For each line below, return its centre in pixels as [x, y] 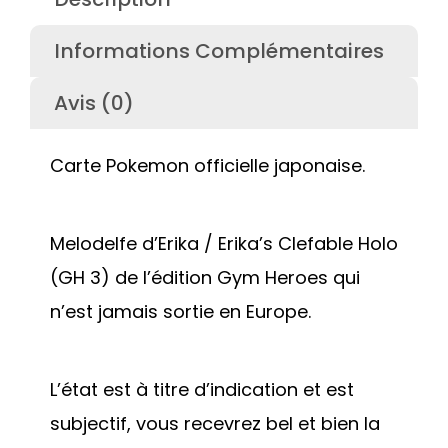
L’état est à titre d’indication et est [202, 389]
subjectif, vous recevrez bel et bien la [215, 423]
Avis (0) [94, 103]
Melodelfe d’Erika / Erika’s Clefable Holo [224, 244]
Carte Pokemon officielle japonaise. [207, 166]
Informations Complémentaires [219, 50]
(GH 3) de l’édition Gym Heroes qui [205, 278]
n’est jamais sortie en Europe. [180, 312]
